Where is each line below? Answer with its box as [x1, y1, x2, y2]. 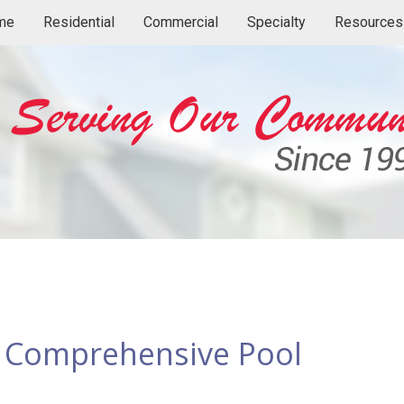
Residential [42, 14, 115, 31]
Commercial [142, 14, 218, 31]
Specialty [246, 14, 306, 31]
